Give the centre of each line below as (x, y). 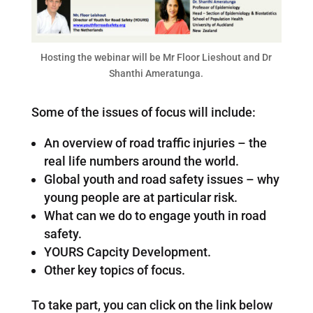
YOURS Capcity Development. (127, 252)
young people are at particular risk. (140, 198)
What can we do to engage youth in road (155, 216)
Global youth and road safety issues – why (161, 180)
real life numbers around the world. (141, 161)
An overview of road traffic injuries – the (155, 143)
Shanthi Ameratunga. (156, 74)
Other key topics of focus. (116, 270)
